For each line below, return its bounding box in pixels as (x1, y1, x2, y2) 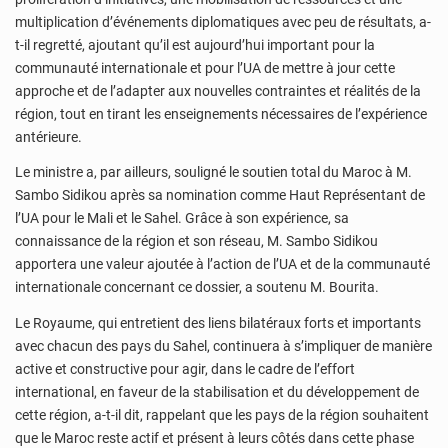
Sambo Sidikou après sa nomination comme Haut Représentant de (15, 187, 425, 204)
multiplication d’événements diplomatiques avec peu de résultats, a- (15, 13, 431, 30)
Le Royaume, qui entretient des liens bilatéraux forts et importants (15, 314, 421, 331)
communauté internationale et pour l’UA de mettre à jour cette (15, 59, 395, 76)
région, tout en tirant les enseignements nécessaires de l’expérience (15, 105, 427, 122)
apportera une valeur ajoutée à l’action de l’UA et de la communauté (15, 256, 430, 273)
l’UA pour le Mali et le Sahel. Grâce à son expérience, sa (15, 210, 349, 227)
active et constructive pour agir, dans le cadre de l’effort (15, 360, 355, 377)
